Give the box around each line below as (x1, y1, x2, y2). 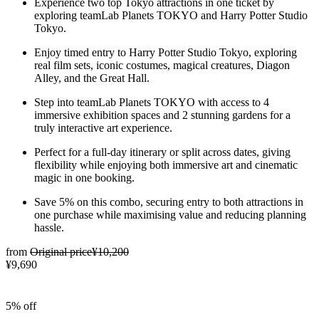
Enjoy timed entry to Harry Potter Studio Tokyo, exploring (34, 46, 297, 58)
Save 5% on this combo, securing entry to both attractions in (34, 195, 303, 208)
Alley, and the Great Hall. (34, 71, 150, 84)
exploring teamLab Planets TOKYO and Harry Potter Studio (34, 9, 308, 21)
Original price (30, 245, 92, 258)
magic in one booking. (34, 171, 135, 184)
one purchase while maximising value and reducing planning (34, 208, 306, 221)
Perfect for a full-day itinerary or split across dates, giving (34, 145, 291, 158)
